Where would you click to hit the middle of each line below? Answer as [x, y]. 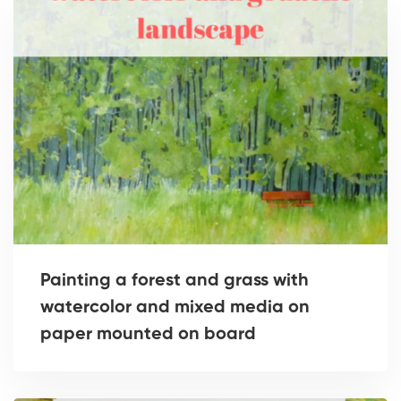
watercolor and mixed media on [175, 308]
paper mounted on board [148, 335]
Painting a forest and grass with [175, 282]
